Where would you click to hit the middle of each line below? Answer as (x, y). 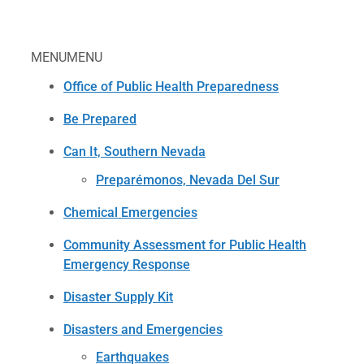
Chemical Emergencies (130, 212)
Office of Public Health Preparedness (171, 87)
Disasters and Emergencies (143, 329)
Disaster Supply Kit (118, 297)
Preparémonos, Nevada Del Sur (188, 180)
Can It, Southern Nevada (134, 152)
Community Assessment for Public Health (185, 245)
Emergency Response (127, 264)
